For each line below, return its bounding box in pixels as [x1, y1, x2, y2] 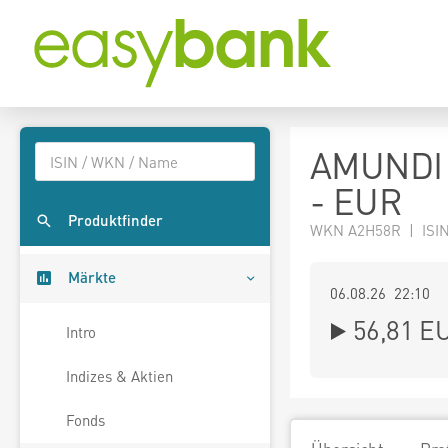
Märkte [68, 267, 116, 288]
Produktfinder [68, 210, 163, 231]
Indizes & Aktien [66, 366, 173, 387]
